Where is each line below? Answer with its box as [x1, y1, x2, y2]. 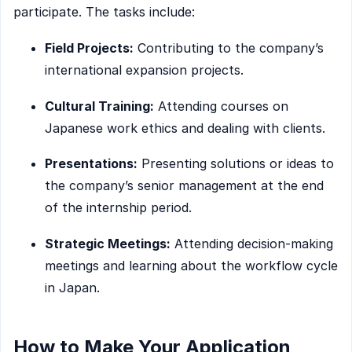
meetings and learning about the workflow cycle [45, 257, 338, 273]
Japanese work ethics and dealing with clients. [45, 119, 325, 136]
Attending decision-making [170, 235, 333, 251]
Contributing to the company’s [134, 39, 324, 56]
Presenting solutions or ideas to [137, 156, 334, 172]
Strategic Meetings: [45, 235, 170, 251]
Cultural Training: [45, 97, 154, 114]
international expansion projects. [45, 61, 244, 78]
